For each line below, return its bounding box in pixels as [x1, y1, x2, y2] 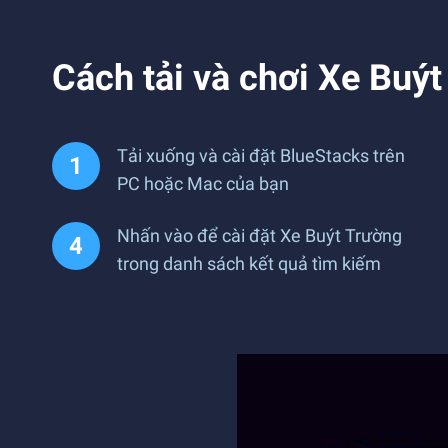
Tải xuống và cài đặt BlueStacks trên [117, 145, 405, 166]
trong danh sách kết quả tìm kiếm [117, 253, 381, 274]
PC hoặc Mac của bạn [117, 173, 289, 194]
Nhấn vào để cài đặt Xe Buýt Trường [117, 225, 402, 246]
